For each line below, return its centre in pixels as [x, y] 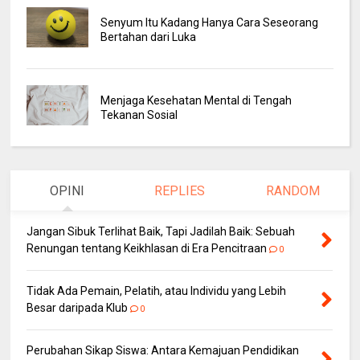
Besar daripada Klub [78, 308]
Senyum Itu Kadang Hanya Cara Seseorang [209, 23]
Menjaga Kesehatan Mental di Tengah [196, 101]
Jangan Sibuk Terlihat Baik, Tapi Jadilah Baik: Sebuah [161, 232]
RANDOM [292, 191]
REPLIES [180, 191]
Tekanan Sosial [139, 115]
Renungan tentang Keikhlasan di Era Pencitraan [147, 249]
